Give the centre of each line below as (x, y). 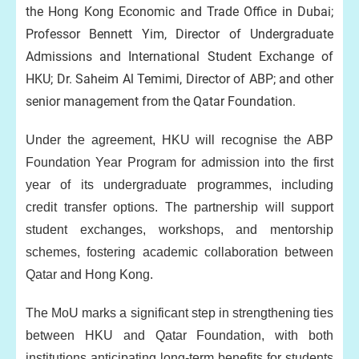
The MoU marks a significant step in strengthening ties (179, 313)
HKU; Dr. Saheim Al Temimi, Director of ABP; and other (179, 79)
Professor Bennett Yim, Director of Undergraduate (179, 34)
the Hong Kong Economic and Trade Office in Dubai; (179, 12)
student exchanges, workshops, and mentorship (179, 230)
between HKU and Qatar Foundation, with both (179, 335)
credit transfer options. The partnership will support (179, 207)
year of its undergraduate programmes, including (179, 185)
